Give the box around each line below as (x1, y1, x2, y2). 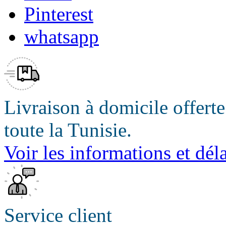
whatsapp (24, 26, 99, 48)
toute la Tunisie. (4, 119, 132, 141)
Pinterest (24, 3, 93, 25)
